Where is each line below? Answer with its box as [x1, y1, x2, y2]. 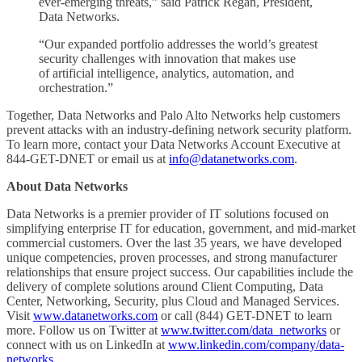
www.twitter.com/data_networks [161, 322, 326, 337]
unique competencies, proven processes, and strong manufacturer [6, 250, 337, 264]
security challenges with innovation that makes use [39, 51, 296, 65]
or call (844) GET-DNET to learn [158, 308, 332, 322]
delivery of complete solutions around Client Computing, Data [6, 279, 323, 293]
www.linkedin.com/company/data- [168, 337, 344, 351]
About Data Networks [6, 179, 128, 193]
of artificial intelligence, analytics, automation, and [39, 65, 294, 80]
